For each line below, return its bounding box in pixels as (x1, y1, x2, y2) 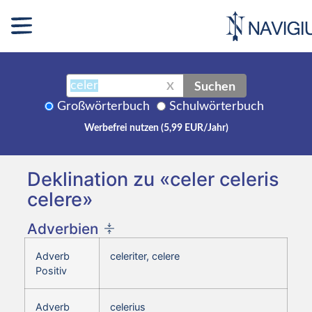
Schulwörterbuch (169, 100, 264, 113)
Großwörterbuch (57, 100, 150, 113)
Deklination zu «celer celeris (27, 167, 279, 191)
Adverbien (27, 219, 98, 237)
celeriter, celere (110, 249, 180, 262)
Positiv (36, 264, 67, 276)
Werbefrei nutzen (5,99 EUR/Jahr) (84, 123, 228, 133)
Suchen (194, 77, 235, 93)
